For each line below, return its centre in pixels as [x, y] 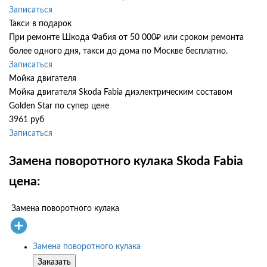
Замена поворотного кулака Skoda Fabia [126, 161]
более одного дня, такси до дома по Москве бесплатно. [118, 52]
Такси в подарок [40, 24]
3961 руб [27, 120]
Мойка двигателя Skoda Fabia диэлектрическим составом [121, 93]
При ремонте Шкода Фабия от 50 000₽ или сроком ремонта [126, 38]
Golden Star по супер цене [59, 106]
